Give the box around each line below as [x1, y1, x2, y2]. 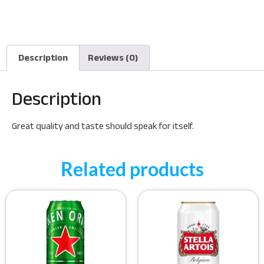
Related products [60, 157, 204, 181]
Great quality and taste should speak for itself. [12, 120, 194, 131]
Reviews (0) [87, 52, 138, 63]
